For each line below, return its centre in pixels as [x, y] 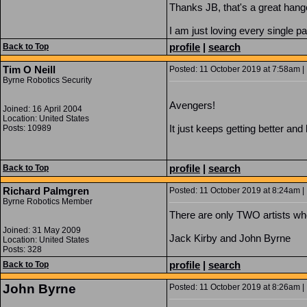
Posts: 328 [22, 249]
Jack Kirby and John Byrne [230, 238]
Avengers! [192, 105]
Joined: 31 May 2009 [42, 230]
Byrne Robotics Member [48, 201]
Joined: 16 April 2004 [42, 109]
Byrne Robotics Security [47, 80]
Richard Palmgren [46, 191]
